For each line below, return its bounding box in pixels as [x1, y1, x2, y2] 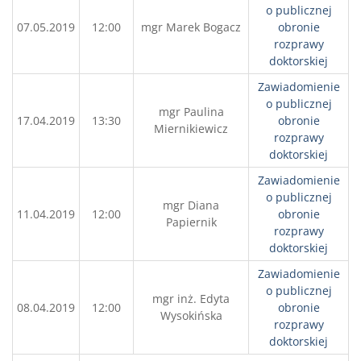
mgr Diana [163, 197, 219, 213]
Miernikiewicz [154, 121, 228, 136]
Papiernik [165, 214, 217, 230]
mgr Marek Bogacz [141, 19, 241, 35]
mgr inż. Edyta [152, 291, 230, 306]
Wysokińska [160, 308, 222, 323]
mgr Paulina [158, 104, 224, 119]
